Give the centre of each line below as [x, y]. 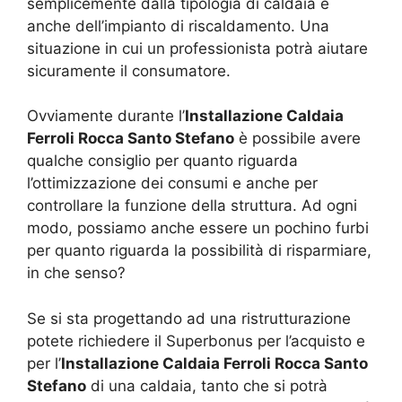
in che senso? [76, 273]
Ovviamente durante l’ [106, 116]
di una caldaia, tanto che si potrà [207, 385]
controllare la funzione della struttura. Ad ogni [192, 206]
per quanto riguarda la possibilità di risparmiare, [199, 251]
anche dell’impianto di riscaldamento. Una [178, 26]
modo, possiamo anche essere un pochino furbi [198, 228]
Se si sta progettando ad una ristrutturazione [189, 318]
